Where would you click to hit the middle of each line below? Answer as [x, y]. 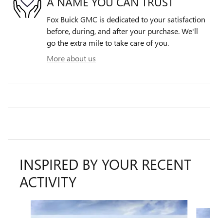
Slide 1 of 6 [26, 205]
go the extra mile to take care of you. [108, 43]
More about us [71, 58]
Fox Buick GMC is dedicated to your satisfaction [126, 19]
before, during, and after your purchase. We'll [122, 31]
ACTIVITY [48, 182]
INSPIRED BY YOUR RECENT [105, 164]
